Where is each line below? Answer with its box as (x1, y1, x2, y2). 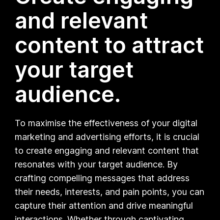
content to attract (15, 31, 204, 58)
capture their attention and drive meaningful (15, 200, 193, 211)
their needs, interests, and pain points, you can (15, 186, 205, 197)
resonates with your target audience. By (15, 159, 178, 169)
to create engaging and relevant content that (15, 145, 199, 156)
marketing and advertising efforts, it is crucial (15, 131, 200, 142)
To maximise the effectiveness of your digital (15, 117, 198, 128)
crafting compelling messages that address (15, 172, 190, 183)
